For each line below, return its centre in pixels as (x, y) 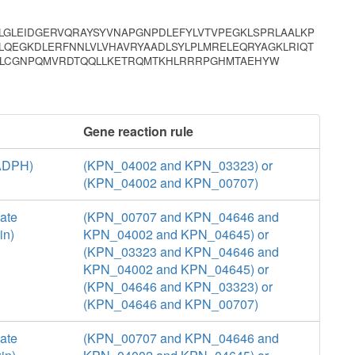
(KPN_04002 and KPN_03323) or (177, 165)
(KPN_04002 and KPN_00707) (170, 183)
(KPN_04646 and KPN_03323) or (177, 286)
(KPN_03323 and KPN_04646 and (181, 252)
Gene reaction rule (138, 131)
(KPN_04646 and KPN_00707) (170, 304)
